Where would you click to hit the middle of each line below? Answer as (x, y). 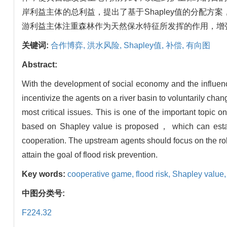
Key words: (45, 174)
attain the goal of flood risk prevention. (90, 155)
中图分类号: (44, 194)
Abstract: (40, 65)
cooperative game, (102, 174)
